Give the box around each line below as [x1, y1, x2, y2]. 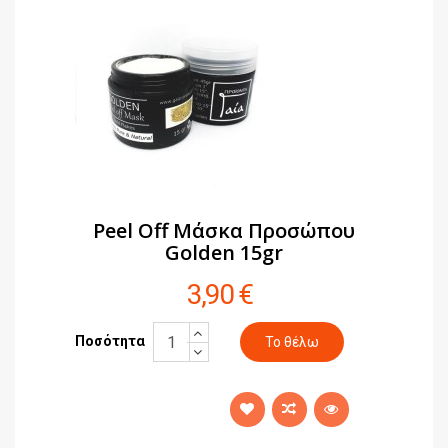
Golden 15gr [165, 239, 283, 266]
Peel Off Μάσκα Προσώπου [93, 217, 355, 244]
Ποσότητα [75, 332, 145, 349]
